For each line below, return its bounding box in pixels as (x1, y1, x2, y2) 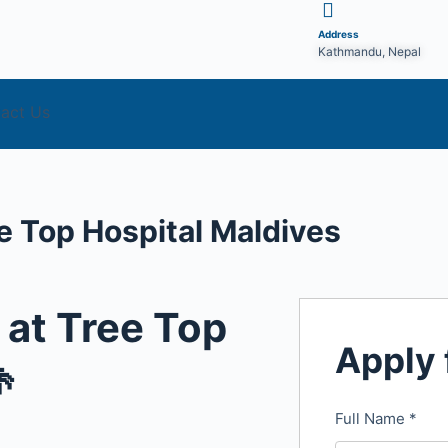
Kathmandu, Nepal (317, 44, 421, 59)
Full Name (335, 408, 410, 428)
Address (317, 28, 359, 40)
